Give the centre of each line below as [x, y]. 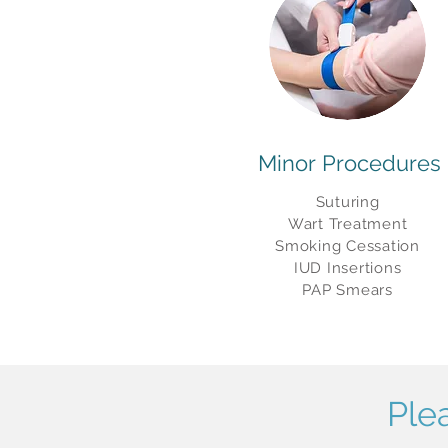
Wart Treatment [347, 224]
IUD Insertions [347, 268]
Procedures [381, 163]
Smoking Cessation [347, 246]
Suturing [347, 202]
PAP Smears [347, 290]
